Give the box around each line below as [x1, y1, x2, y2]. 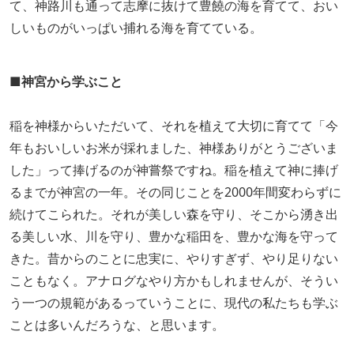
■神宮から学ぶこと [9, 72, 122, 90]
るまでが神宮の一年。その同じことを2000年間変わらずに [9, 183, 341, 201]
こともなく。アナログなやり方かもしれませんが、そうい [9, 271, 338, 289]
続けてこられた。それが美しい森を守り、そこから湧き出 [9, 205, 338, 223]
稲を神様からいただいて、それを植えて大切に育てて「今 [9, 116, 338, 134]
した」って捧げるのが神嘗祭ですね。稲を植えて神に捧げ [9, 160, 338, 179]
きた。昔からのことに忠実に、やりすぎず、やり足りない [9, 249, 338, 267]
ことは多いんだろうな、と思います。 [9, 315, 224, 333]
